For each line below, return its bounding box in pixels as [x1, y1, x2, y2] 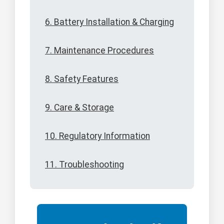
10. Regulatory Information [45, 131, 150, 141]
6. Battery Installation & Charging [45, 17, 174, 27]
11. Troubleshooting [45, 159, 124, 170]
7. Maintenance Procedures [45, 45, 154, 56]
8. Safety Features [45, 74, 118, 84]
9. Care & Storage [45, 102, 114, 113]
